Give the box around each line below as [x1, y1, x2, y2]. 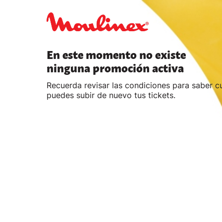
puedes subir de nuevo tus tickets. [47, 90, 176, 100]
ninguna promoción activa [47, 62, 184, 75]
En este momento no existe [47, 49, 186, 61]
